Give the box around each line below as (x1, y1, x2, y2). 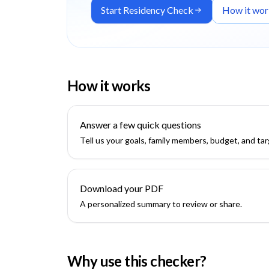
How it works (67, 77, 151, 94)
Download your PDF (80, 183, 163, 194)
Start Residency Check (101, 4, 193, 16)
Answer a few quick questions (80, 119, 201, 130)
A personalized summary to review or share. (80, 199, 242, 209)
